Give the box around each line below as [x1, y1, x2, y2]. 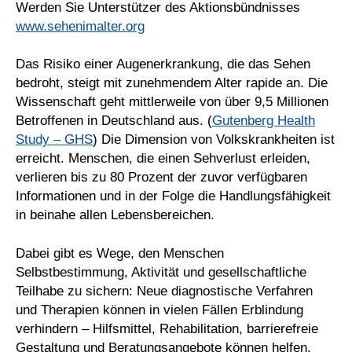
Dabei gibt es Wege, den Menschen [16, 246, 224, 262]
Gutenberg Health [212, 113, 315, 129]
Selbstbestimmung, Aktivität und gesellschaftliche [16, 265, 306, 280]
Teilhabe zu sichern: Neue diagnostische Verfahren [16, 284, 313, 299]
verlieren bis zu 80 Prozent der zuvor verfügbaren [16, 170, 307, 185]
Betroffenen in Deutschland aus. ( [16, 113, 212, 129]
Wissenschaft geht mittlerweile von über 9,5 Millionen [16, 94, 328, 110]
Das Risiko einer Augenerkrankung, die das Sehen [16, 57, 310, 72]
